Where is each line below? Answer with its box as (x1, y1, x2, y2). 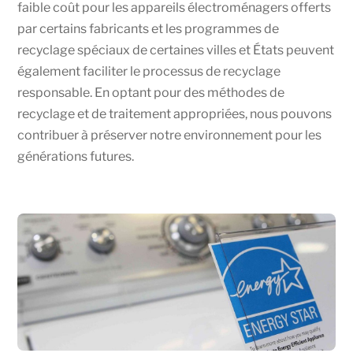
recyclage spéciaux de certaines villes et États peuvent (17, 43, 335, 58)
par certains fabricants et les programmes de (17, 21, 280, 37)
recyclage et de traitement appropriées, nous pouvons (17, 106, 333, 122)
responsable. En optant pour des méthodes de (17, 85, 285, 101)
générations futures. (17, 149, 135, 165)
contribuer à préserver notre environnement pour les (17, 128, 322, 143)
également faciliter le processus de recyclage (17, 64, 281, 80)
